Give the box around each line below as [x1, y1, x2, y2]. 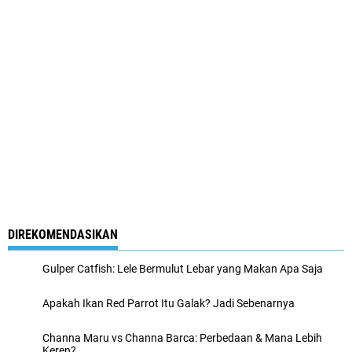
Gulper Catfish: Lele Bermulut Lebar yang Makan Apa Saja [42, 262, 323, 275]
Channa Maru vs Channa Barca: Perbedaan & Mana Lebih [42, 331, 322, 344]
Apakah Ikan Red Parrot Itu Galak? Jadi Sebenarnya [42, 296, 295, 310]
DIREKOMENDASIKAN [8, 226, 118, 242]
